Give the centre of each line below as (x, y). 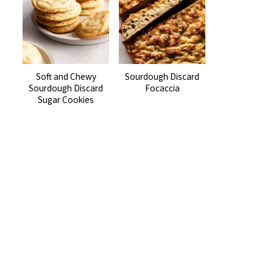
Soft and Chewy (66, 76)
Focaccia (162, 88)
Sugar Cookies (66, 100)
